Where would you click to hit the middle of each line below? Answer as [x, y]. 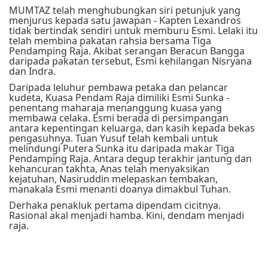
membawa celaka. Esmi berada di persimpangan [119, 118]
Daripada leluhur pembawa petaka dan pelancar [118, 88]
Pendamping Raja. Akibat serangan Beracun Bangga [127, 51]
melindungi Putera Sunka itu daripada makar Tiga [122, 149]
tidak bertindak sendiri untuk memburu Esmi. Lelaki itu [133, 31]
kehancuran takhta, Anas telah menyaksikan [109, 169]
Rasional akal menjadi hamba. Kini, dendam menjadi [127, 216]
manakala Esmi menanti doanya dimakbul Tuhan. [120, 189]
